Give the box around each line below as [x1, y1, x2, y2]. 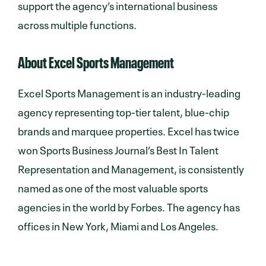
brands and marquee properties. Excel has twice [18, 122, 239, 138]
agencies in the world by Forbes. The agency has [18, 198, 240, 214]
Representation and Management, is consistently [18, 160, 244, 176]
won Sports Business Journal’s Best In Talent [18, 141, 218, 157]
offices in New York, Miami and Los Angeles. [18, 217, 218, 233]
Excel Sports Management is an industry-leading [18, 84, 240, 100]
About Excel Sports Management [18, 49, 174, 72]
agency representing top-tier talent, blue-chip [18, 103, 229, 119]
